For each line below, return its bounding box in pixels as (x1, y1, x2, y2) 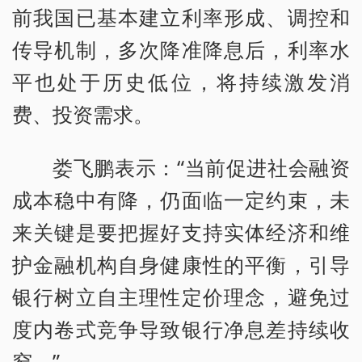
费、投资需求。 (12, 100, 154, 128)
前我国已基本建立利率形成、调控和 (12, 3, 350, 32)
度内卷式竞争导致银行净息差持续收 (12, 315, 350, 343)
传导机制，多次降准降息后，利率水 (12, 36, 350, 64)
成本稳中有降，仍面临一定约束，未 (12, 186, 350, 213)
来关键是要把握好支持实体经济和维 (12, 218, 350, 246)
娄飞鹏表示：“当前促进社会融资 (53, 154, 350, 181)
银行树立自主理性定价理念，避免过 (12, 283, 350, 310)
